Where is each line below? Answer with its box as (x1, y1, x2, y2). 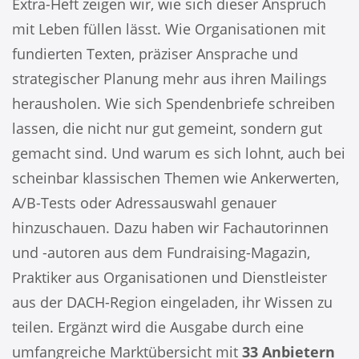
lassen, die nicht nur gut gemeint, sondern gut (12, 119, 322, 139)
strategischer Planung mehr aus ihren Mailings (12, 69, 327, 89)
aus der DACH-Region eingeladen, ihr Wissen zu (12, 292, 333, 313)
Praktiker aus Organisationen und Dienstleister (12, 268, 327, 288)
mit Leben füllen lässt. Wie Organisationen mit (12, 19, 325, 39)
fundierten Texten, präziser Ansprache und (12, 44, 298, 64)
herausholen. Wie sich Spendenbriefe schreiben (12, 94, 335, 114)
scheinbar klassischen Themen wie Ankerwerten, (12, 168, 339, 188)
